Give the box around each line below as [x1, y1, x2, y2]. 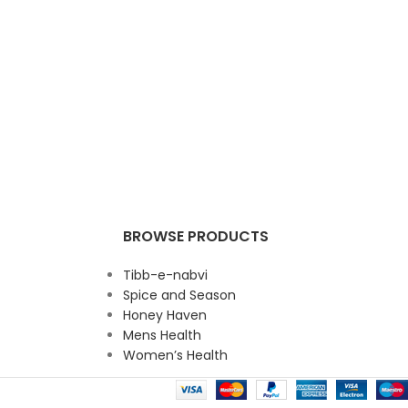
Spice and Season [122, 286, 236, 305]
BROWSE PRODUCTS [122, 226, 269, 248]
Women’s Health [122, 346, 228, 365]
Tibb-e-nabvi [122, 266, 208, 285]
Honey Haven [122, 306, 207, 325]
